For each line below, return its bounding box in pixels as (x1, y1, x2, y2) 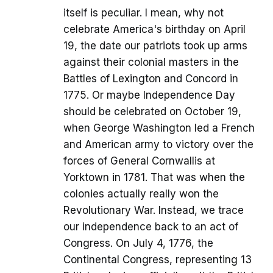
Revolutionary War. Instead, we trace (63, 204, 244, 217)
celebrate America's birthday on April (63, 23, 246, 36)
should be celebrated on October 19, (63, 105, 241, 118)
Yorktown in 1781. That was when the (63, 171, 245, 184)
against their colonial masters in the (63, 56, 239, 69)
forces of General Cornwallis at (63, 155, 215, 168)
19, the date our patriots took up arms (63, 40, 247, 52)
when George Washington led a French (63, 122, 255, 135)
